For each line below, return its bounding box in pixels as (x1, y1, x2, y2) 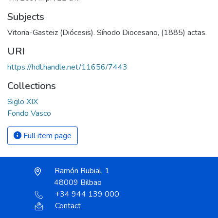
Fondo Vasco (7, 108, 51, 119)
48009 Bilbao (54, 177, 102, 188)
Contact (55, 200, 81, 212)
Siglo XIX (7, 96, 38, 108)
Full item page (21, 130, 72, 142)
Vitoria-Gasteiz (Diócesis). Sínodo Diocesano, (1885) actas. (7, 27, 207, 38)
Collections (7, 79, 56, 93)
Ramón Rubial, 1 (53, 165, 109, 177)
